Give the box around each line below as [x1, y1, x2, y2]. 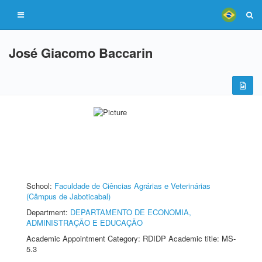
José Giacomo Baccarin [9, 43, 153, 62]
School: [26, 180, 54, 191]
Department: [26, 206, 70, 218]
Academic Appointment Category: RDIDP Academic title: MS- [26, 233, 236, 244]
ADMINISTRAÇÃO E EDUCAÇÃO [26, 217, 143, 228]
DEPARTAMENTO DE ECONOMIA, [70, 206, 191, 218]
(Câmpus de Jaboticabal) [26, 191, 111, 202]
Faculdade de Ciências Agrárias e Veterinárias [54, 180, 211, 191]
